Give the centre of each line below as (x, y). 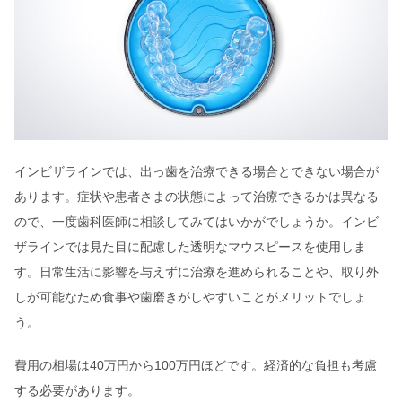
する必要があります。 (77, 391)
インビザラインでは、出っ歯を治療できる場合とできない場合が (197, 172)
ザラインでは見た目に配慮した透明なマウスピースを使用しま (190, 247)
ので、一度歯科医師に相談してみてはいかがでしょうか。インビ (197, 222)
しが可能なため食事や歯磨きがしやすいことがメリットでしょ (190, 297)
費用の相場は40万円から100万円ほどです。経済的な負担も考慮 (196, 366)
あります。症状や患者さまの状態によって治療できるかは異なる (197, 197)
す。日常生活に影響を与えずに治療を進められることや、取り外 (197, 272)
